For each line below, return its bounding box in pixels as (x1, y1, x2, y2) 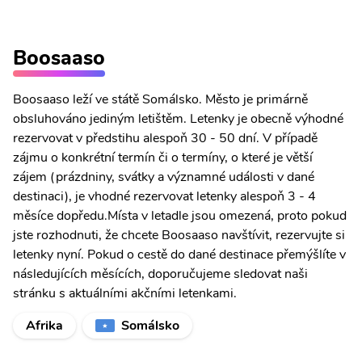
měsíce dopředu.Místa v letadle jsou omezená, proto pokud (13, 207, 347, 225)
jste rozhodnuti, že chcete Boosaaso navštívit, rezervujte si (13, 226, 345, 244)
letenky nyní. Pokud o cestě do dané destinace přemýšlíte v (13, 246, 346, 263)
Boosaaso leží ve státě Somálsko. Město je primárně (13, 90, 308, 108)
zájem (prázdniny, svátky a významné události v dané (13, 168, 314, 186)
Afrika (26, 317, 63, 335)
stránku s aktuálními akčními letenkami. (13, 284, 237, 302)
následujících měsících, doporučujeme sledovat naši (13, 265, 308, 283)
